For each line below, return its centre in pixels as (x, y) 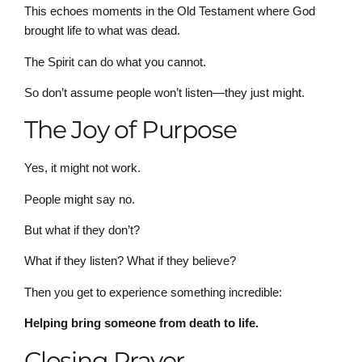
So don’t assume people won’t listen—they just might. (164, 92)
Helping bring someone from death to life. (141, 323)
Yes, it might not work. (82, 168)
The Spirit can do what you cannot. (115, 61)
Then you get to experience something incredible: (153, 292)
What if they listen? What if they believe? (130, 261)
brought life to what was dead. (102, 31)
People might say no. (80, 199)
